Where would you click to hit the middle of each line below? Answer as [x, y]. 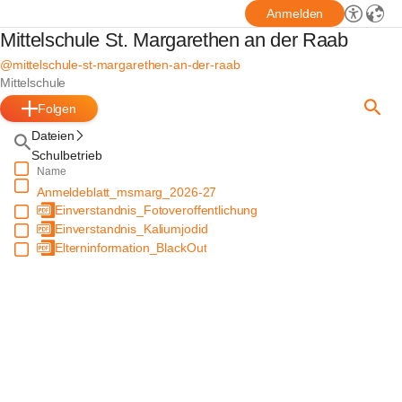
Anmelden [295, 13]
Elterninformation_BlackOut [131, 248]
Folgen [57, 109]
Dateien [52, 135]
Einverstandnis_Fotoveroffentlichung [157, 210]
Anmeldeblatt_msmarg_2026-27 [127, 192]
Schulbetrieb [66, 155]
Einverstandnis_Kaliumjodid [131, 229]
